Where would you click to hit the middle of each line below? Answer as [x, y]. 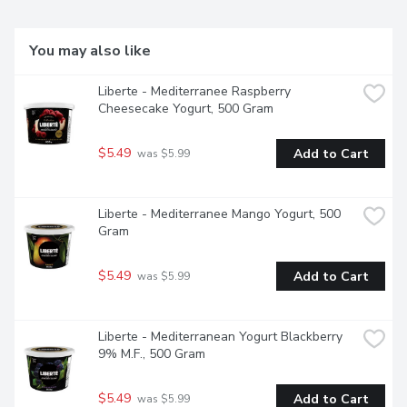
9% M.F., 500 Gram [152, 354]
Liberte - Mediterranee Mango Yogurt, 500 [219, 214]
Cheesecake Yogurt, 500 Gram [186, 109]
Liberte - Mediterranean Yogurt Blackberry [220, 337]
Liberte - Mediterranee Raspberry [194, 92]
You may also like [90, 51]
